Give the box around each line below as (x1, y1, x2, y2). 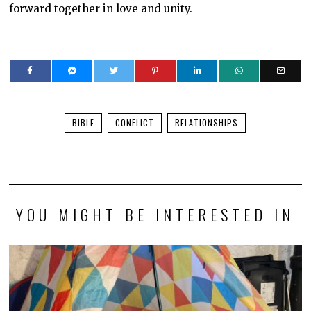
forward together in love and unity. (9, 1, 193, 15)
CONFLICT (115, 116, 155, 128)
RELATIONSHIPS (175, 116, 239, 128)
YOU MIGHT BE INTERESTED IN (16, 202, 295, 226)
